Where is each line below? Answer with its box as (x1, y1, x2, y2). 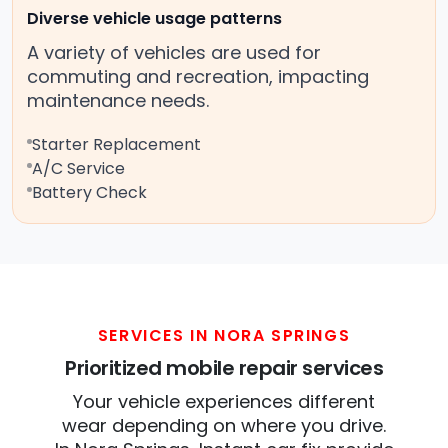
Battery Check (32, 181, 147, 205)
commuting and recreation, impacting (27, 64, 369, 90)
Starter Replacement (32, 133, 201, 157)
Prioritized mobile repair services (65, 354, 383, 383)
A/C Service (32, 157, 125, 181)
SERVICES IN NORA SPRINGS (97, 324, 351, 348)
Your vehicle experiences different (73, 389, 375, 415)
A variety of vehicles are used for (27, 40, 321, 66)
